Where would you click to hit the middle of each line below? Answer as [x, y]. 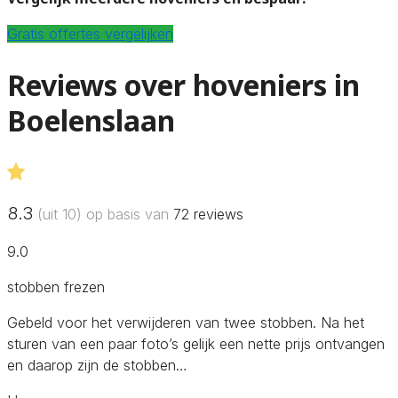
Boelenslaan [91, 121]
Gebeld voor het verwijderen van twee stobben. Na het [186, 322]
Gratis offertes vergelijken [90, 33]
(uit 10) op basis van [103, 214]
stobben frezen [56, 287]
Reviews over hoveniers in [183, 85]
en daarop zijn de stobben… [97, 365]
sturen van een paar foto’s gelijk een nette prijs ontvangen [196, 343]
